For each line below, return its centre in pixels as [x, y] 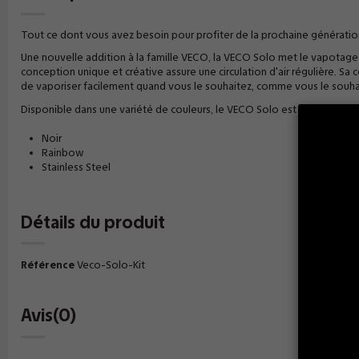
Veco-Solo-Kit [111, 264]
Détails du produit [93, 222]
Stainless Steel [76, 167]
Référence [47, 264]
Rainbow [63, 153]
